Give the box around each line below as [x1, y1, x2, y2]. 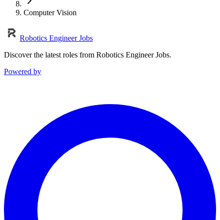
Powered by [4, 67, 41, 76]
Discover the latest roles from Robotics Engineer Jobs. [4, 50, 171, 59]
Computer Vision [24, 8, 77, 17]
